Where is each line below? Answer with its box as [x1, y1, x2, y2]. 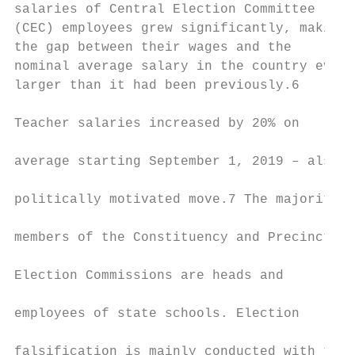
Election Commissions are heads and [14, 269, 284, 283]
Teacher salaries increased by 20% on [14, 116, 300, 131]
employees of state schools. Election [14, 307, 300, 321]
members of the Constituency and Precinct [14, 231, 331, 245]
